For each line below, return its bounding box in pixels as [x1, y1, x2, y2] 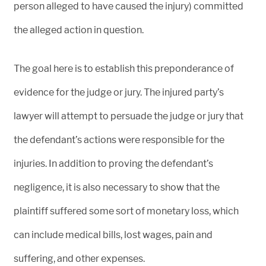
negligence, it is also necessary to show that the [14, 182, 220, 193]
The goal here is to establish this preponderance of [14, 63, 234, 74]
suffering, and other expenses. [14, 253, 145, 264]
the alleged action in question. [14, 24, 144, 36]
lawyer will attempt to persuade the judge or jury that [14, 110, 243, 122]
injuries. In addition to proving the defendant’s [14, 158, 213, 169]
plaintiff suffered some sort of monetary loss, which [14, 205, 239, 217]
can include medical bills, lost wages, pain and [14, 229, 213, 240]
